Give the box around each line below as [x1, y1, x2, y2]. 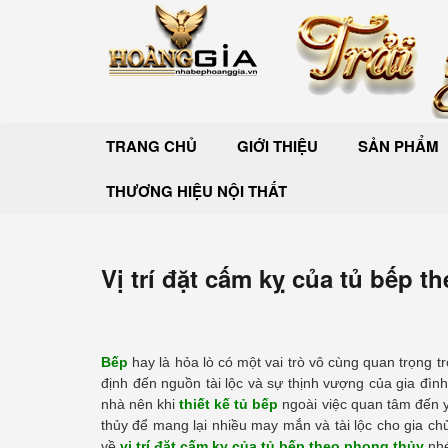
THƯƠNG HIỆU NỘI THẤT [106, 180, 287, 203]
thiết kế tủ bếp [179, 396, 279, 413]
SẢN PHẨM [358, 135, 439, 158]
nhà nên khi [101, 396, 180, 413]
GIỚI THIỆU [237, 135, 318, 158]
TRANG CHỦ [106, 135, 197, 158]
